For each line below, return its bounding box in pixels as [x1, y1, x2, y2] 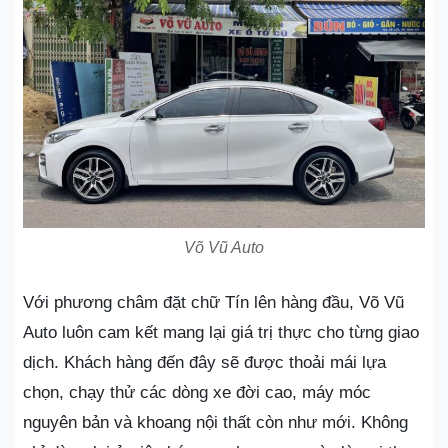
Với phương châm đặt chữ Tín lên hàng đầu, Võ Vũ [23, 292, 404, 312]
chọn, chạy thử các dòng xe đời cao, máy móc [23, 382, 371, 402]
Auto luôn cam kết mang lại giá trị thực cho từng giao [23, 322, 419, 342]
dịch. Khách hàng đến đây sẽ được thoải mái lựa [23, 352, 386, 372]
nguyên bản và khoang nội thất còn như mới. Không [23, 412, 408, 432]
